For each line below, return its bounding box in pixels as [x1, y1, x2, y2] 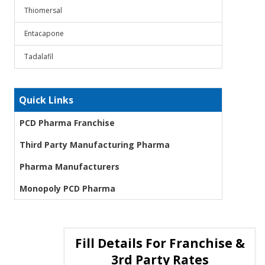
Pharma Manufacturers [20, 161, 119, 172]
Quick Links [19, 93, 73, 106]
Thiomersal [24, 5, 62, 15]
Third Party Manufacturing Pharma [20, 139, 170, 150]
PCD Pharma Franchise [20, 117, 115, 128]
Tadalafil [24, 51, 53, 62]
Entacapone [24, 28, 64, 38]
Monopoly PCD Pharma [20, 183, 115, 194]
